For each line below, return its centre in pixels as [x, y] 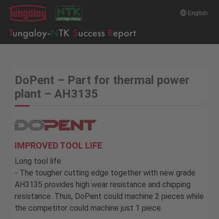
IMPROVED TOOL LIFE [58, 146]
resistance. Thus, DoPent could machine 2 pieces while [109, 197]
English [198, 13]
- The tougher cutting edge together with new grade [105, 173]
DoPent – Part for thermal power [102, 80]
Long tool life [38, 161]
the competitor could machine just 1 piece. [88, 208]
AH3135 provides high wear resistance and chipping [102, 185]
